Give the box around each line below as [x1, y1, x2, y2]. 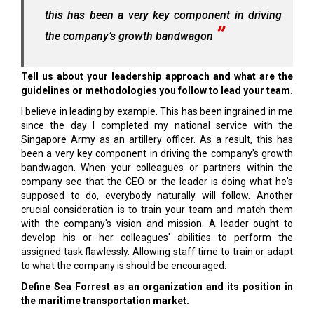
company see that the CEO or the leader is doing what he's [21, 176, 293, 187]
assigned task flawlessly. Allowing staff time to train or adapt [21, 246, 293, 257]
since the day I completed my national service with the [21, 120, 293, 131]
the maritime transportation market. [21, 295, 189, 306]
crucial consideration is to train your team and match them [21, 204, 293, 215]
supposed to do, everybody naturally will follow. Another [21, 190, 293, 201]
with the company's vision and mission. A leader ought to [21, 218, 293, 229]
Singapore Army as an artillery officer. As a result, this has [21, 134, 293, 145]
